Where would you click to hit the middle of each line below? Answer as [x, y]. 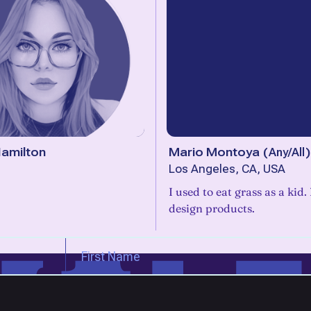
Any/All [287, 152]
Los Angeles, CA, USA [227, 169]
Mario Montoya [214, 152]
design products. [212, 208]
